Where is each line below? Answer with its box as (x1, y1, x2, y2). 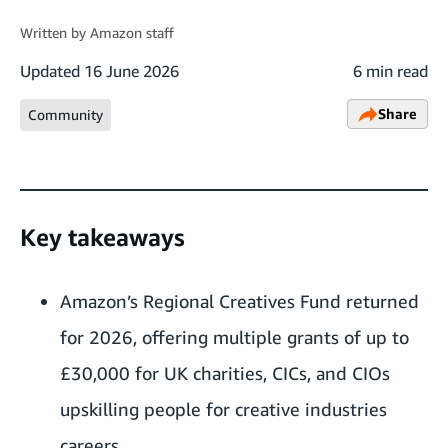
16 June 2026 (84, 61, 179, 81)
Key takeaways (20, 223, 185, 251)
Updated (20, 61, 80, 81)
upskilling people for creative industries (60, 398, 387, 420)
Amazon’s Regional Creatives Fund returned (60, 290, 419, 312)
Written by (20, 24, 90, 41)
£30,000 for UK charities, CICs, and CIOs (60, 362, 390, 384)
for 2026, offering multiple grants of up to (60, 326, 409, 348)
